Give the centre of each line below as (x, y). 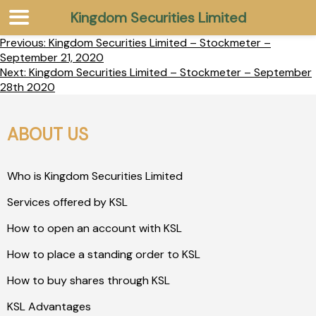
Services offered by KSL (67, 202)
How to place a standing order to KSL (104, 254)
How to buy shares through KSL (89, 280)
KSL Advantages (49, 306)
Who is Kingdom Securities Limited (95, 176)
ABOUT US (48, 134)
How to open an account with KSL (95, 228)
